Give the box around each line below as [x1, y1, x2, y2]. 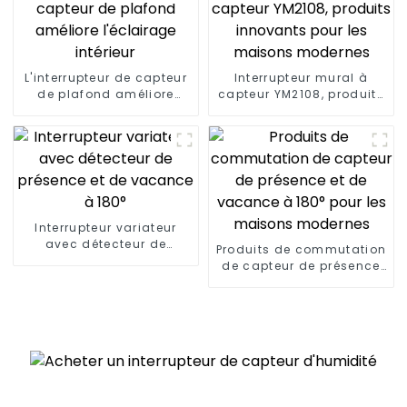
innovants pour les [239, 102, 363, 118]
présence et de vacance [25, 252, 186, 268]
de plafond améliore [37, 85, 174, 102]
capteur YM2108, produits [218, 85, 384, 102]
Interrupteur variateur [35, 219, 177, 235]
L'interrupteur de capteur [24, 69, 187, 85]
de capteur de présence [222, 257, 381, 273]
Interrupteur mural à [233, 69, 369, 85]
